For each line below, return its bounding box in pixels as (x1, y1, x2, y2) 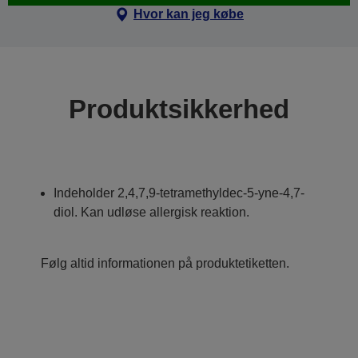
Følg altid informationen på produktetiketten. (41, 257, 289, 270)
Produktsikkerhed (69, 94, 289, 124)
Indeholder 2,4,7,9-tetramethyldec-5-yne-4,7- (54, 186, 304, 200)
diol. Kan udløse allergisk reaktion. (54, 205, 249, 219)
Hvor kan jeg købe (133, 7, 244, 21)
